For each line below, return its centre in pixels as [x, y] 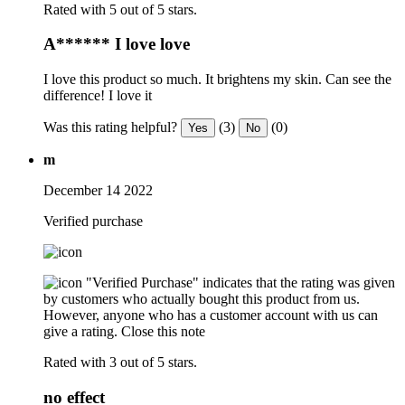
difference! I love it [98, 96]
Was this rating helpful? [110, 127]
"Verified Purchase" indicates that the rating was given [240, 283]
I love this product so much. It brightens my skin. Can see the [217, 80]
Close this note [163, 332]
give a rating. [80, 332]
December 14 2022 [98, 191]
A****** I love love [117, 44]
